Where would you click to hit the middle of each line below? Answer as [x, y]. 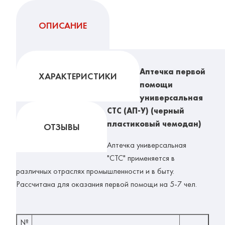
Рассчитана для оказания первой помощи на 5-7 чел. [106, 184]
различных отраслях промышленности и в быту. [95, 171]
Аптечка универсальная [147, 145]
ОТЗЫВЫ [62, 127]
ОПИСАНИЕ [63, 26]
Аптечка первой [173, 72]
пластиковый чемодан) [154, 124]
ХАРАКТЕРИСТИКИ [78, 76]
